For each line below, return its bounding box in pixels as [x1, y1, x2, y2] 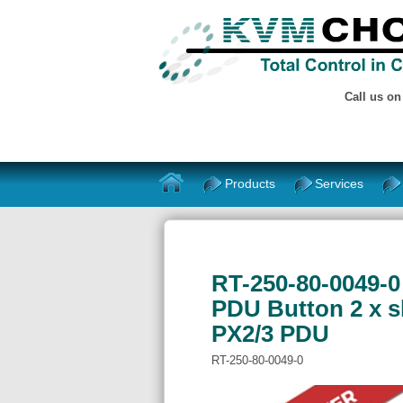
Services [315, 175, 364, 191]
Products [225, 175, 276, 191]
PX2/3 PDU [211, 320, 329, 347]
